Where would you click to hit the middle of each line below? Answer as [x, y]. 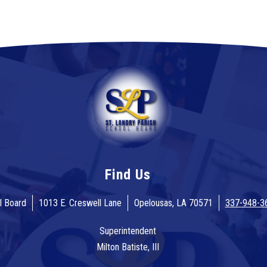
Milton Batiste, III [128, 247]
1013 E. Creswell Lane [80, 203]
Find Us [128, 175]
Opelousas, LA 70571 [173, 203]
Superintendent [128, 231]
